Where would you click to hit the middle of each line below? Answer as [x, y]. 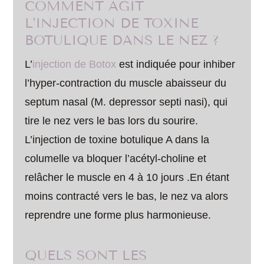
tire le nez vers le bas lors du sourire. [112, 121]
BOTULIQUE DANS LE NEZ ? [122, 40]
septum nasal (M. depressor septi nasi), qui [126, 102]
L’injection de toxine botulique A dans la [117, 140]
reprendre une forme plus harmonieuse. [118, 215]
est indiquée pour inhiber [176, 64]
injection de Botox [75, 64]
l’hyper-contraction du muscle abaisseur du [126, 83]
